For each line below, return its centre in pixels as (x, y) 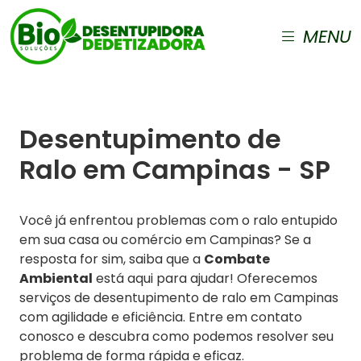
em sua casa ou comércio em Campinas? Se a (165, 240)
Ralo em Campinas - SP (175, 170)
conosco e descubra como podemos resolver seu (176, 336)
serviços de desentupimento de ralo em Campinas (179, 298)
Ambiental (56, 278)
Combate (237, 259)
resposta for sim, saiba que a (112, 259)
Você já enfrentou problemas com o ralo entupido (178, 220)
